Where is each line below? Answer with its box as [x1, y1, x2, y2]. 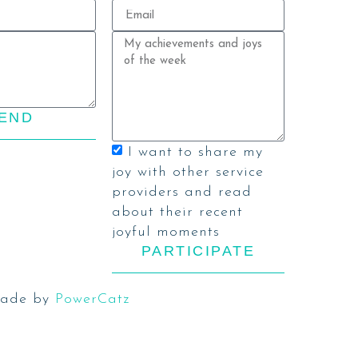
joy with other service [112, 164, 264, 180]
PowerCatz [54, 292, 129, 308]
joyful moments [112, 224, 220, 240]
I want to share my [128, 144, 263, 160]
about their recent [112, 204, 243, 220]
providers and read [112, 184, 252, 200]
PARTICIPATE [141, 242, 256, 259]
